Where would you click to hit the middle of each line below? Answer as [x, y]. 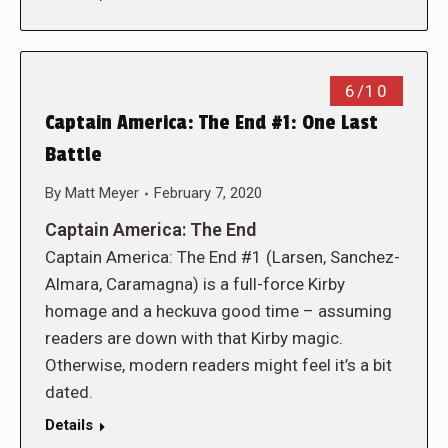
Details [69, 425]
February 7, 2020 [208, 193]
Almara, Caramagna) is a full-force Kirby [195, 284]
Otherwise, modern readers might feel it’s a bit [218, 365]
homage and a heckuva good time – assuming [218, 311]
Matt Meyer [102, 193]
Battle [73, 155]
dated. [69, 392]
